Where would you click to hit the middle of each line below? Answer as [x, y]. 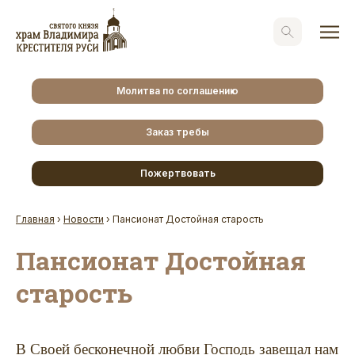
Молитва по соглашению [177, 90]
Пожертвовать [177, 173]
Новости [84, 219]
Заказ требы [177, 132]
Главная [35, 219]
